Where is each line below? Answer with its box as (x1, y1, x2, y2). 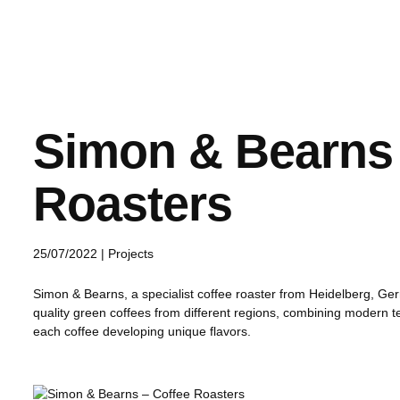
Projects (108, 246, 154, 261)
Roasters (33, 177, 232, 230)
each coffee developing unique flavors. (33, 324, 251, 338)
